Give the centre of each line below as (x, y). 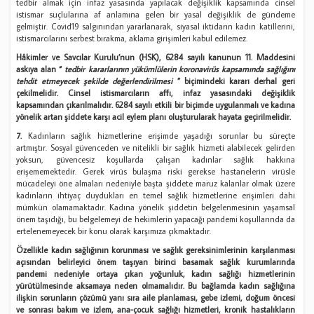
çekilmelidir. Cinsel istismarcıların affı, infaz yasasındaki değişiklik (156, 93)
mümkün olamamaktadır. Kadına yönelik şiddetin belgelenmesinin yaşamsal (156, 207)
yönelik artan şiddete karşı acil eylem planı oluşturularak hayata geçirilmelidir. (154, 116)
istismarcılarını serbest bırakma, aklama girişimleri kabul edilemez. (132, 38)
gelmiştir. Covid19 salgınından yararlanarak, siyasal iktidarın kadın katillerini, (156, 26)
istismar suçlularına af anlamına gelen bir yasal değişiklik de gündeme (156, 14)
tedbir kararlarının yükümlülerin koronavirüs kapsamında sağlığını (180, 69)
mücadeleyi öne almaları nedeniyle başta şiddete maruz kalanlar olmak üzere (156, 183)
